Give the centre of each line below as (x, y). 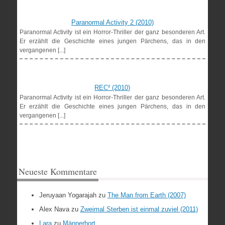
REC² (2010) (113, 88)
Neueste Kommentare (58, 171)
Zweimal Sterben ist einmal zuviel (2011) (139, 209)
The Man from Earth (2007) (146, 195)
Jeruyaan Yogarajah (68, 195)
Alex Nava (54, 209)
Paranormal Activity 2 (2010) (112, 22)
